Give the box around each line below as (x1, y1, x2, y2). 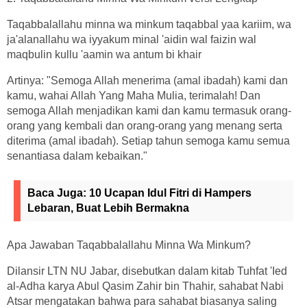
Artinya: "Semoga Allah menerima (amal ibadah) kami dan (7, 74, 288, 86)
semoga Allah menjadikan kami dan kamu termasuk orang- (7, 104, 291, 116)
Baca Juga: (27, 186, 89, 199)
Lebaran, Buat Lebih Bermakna (27, 201, 189, 214)
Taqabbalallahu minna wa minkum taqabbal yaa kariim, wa (7, 18, 291, 30)
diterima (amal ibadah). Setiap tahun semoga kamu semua (7, 134, 290, 147)
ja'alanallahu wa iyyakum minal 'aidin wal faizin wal (7, 33, 256, 45)
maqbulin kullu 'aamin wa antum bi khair (7, 48, 201, 60)
